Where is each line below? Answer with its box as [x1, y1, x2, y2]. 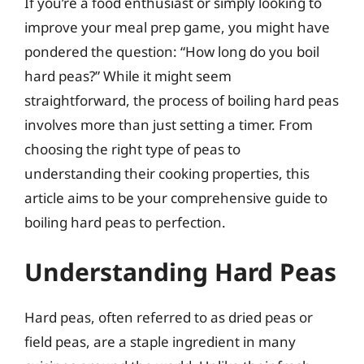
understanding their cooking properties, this [24, 163, 310, 183]
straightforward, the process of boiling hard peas [24, 90, 339, 110]
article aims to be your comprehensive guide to [24, 188, 327, 207]
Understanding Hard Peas [24, 255, 336, 288]
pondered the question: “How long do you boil [24, 41, 319, 61]
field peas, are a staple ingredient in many [24, 332, 296, 351]
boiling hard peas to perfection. [24, 212, 226, 232]
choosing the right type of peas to [24, 139, 240, 158]
